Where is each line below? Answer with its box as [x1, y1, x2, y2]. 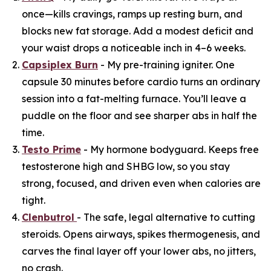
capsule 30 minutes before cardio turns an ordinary [22, 75, 260, 88]
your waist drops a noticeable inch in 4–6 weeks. [22, 41, 246, 54]
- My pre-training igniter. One [98, 58, 235, 71]
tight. [22, 194, 45, 206]
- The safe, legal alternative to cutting [77, 211, 255, 223]
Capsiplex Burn [22, 58, 98, 71]
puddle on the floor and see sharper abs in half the [22, 109, 257, 122]
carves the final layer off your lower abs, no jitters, [22, 244, 256, 257]
